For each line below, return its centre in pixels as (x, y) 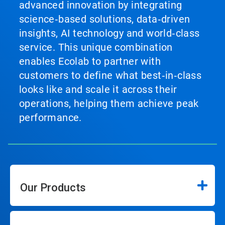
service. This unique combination (96, 47)
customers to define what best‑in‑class (110, 76)
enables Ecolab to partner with (90, 62)
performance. (50, 118)
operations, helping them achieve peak (109, 104)
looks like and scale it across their (98, 90)
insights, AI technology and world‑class (109, 33)
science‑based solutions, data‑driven (105, 19)
